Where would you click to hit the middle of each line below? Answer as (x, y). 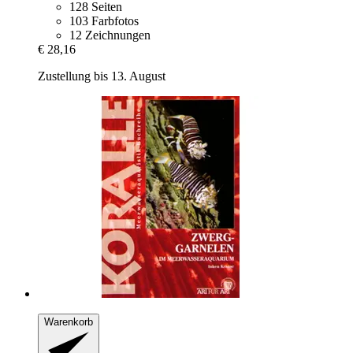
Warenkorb (69, 322)
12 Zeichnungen (110, 35)
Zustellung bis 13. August (102, 76)
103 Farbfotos (104, 21)
